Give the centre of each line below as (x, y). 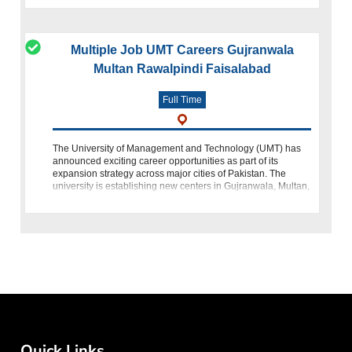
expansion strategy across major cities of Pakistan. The (170, 173)
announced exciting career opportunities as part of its (166, 161)
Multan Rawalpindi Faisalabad (182, 68)
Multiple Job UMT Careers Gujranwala (182, 49)
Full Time (182, 99)
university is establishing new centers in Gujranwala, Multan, (181, 186)
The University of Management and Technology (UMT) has (177, 148)
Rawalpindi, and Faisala (105, 198)
